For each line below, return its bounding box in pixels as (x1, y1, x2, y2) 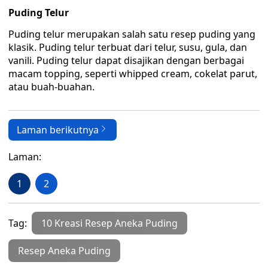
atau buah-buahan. (8, 80, 95, 93)
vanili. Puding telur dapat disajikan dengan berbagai (8, 54, 244, 67)
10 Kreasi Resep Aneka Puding (41, 217, 178, 230)
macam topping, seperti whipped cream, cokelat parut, (8, 67, 257, 80)
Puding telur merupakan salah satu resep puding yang (8, 28, 255, 41)
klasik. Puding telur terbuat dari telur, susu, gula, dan (8, 41, 247, 54)
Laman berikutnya (17, 123, 99, 136)
